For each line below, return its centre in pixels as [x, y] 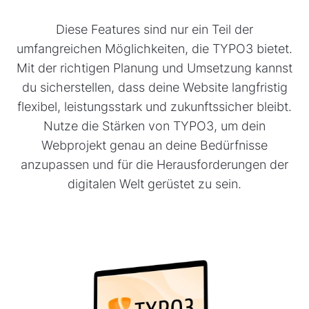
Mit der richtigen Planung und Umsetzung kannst [154, 68]
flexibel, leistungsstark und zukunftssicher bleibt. [154, 107]
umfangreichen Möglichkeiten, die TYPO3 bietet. [154, 49]
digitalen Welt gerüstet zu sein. [154, 184]
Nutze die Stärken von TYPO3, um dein [154, 126]
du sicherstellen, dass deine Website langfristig [154, 88]
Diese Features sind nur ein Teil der [154, 30]
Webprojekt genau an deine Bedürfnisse [154, 146]
